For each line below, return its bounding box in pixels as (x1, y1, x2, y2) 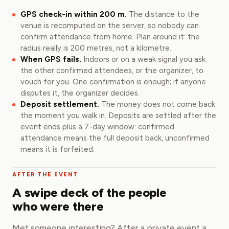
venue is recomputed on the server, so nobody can (20, 21, 199, 30)
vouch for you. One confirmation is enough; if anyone (20, 77, 206, 86)
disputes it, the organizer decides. (20, 88, 140, 98)
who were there (12, 199, 104, 214)
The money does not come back (101, 100, 215, 109)
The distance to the (129, 10, 199, 19)
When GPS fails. (20, 55, 81, 64)
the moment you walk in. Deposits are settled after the (20, 111, 216, 120)
